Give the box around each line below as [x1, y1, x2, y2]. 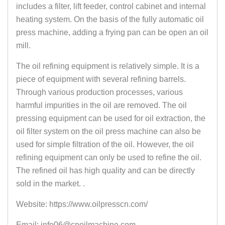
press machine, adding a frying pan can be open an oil [16, 28, 208, 37]
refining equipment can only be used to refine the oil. [16, 153, 201, 162]
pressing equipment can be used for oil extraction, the [16, 114, 205, 123]
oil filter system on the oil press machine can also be [16, 127, 201, 136]
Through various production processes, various [16, 88, 183, 97]
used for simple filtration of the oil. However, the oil [16, 140, 194, 149]
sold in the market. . [16, 179, 85, 188]
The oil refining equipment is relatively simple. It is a [16, 62, 199, 71]
